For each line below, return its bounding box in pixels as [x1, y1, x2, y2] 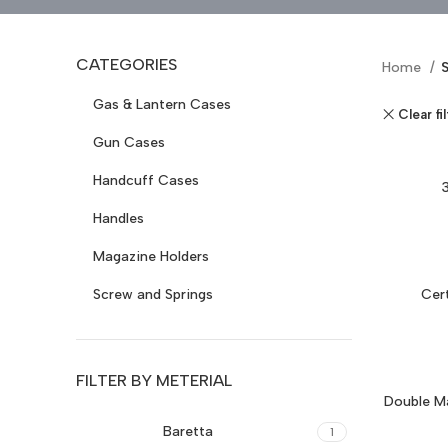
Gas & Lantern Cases [93, 96, 231, 114]
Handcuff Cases [93, 172, 199, 190]
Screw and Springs [93, 286, 213, 304]
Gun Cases [93, 134, 165, 152]
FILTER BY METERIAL [76, 371, 232, 391]
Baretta [163, 423, 213, 441]
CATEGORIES [76, 55, 177, 75]
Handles [93, 210, 144, 228]
